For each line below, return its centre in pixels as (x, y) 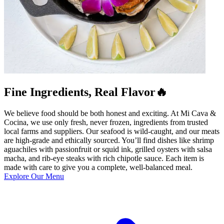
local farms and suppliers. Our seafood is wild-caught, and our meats (112, 131)
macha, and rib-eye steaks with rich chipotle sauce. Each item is (104, 158)
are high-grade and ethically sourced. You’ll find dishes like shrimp (109, 140)
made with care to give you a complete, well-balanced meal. (98, 167)
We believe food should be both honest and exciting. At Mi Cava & (110, 113)
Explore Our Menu (34, 176)
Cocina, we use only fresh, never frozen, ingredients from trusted (106, 122)
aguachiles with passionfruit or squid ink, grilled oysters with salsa (108, 149)
